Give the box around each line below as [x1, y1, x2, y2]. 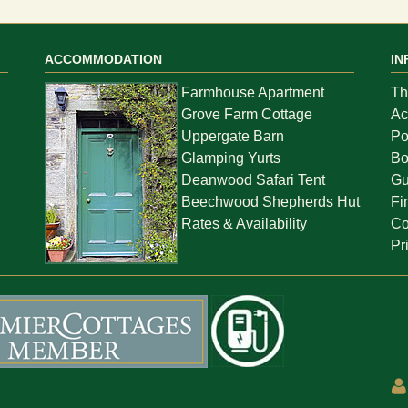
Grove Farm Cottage [181, 106, 312, 122]
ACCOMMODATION [45, 51, 162, 66]
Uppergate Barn [181, 127, 284, 144]
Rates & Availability [181, 215, 307, 231]
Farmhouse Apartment [181, 84, 324, 100]
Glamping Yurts [181, 149, 280, 166]
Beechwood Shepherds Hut [181, 193, 360, 209]
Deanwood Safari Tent [181, 171, 325, 188]
